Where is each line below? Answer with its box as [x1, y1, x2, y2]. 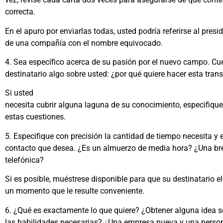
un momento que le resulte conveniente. [5, 186, 144, 196]
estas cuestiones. [5, 112, 66, 122]
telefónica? [5, 155, 44, 165]
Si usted [5, 88, 33, 98]
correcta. [5, 7, 35, 17]
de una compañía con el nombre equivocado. [5, 38, 163, 48]
